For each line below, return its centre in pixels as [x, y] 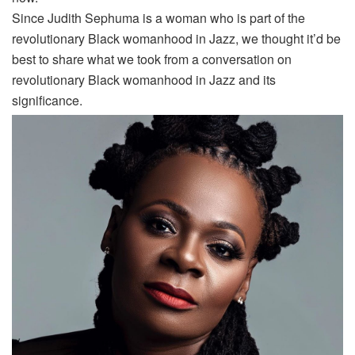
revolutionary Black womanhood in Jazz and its [144, 79]
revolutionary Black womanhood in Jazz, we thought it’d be [176, 38]
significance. [47, 100]
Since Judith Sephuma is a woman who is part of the [158, 17]
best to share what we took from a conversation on [152, 59]
